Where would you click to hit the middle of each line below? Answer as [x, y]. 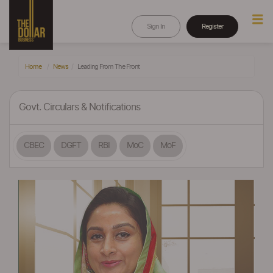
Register [212, 27]
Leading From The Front [108, 67]
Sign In [156, 27]
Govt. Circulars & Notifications [80, 107]
